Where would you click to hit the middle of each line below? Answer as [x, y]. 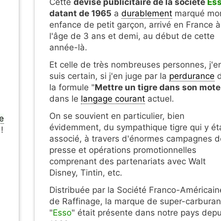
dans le [65, 99]
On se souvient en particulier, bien [117, 116]
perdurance [192, 76]
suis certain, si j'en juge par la [109, 76]
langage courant [113, 99]
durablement [147, 14]
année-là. [68, 48]
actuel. [160, 99]
